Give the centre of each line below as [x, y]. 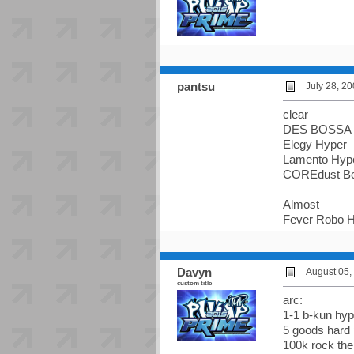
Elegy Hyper [314, 145]
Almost [301, 205]
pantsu [196, 87]
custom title [194, 283]
